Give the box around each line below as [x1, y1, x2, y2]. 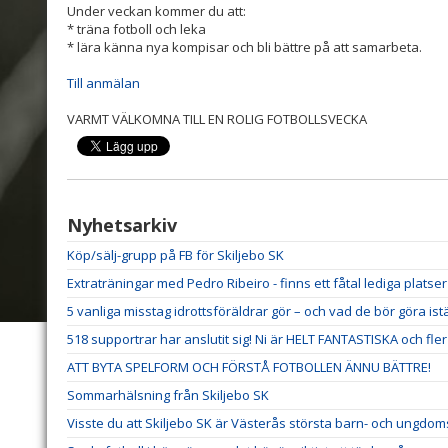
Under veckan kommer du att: [67, 2, 246, 21]
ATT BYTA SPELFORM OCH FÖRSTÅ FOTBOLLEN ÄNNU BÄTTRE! [67, 358, 431, 377]
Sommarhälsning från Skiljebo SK [67, 386, 269, 405]
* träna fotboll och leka [67, 20, 206, 39]
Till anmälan [67, 74, 140, 93]
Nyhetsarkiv [67, 213, 177, 238]
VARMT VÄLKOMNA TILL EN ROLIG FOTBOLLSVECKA [67, 110, 367, 129]
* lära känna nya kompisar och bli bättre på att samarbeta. [67, 38, 422, 57]
